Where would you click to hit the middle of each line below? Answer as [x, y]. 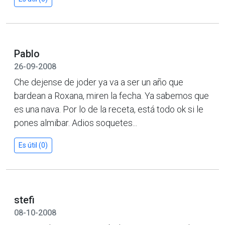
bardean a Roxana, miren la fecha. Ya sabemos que [111, 95]
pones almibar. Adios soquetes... [76, 123]
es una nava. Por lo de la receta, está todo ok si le [109, 109]
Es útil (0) [33, 145]
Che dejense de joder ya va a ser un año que [99, 82]
